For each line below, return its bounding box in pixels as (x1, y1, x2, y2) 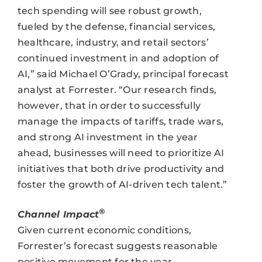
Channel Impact (17, 208, 99, 220)
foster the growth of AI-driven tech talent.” (17, 179, 227, 191)
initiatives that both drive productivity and (17, 163, 225, 175)
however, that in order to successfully (17, 100, 201, 112)
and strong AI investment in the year (17, 132, 198, 143)
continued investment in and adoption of (17, 53, 219, 64)
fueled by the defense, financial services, (17, 21, 216, 33)
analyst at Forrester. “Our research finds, (17, 84, 217, 96)
